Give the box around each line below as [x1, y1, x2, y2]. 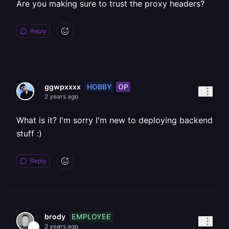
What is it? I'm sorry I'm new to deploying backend [16, 115, 213, 125]
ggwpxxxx [44, 82, 81, 91]
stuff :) [16, 128, 42, 139]
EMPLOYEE [72, 212, 111, 221]
